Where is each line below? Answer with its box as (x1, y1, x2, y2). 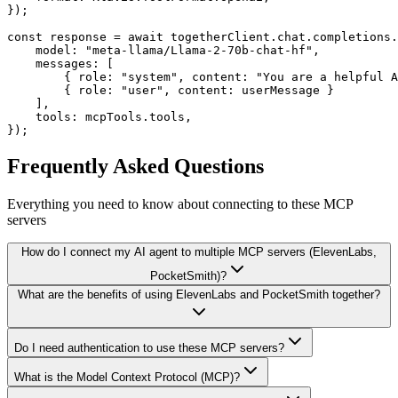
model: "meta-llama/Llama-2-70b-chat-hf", (7, 43, 320, 57)
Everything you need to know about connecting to (7, 195, 291, 211)
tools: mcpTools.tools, (7, 109, 192, 123)
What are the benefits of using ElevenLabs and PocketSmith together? (18, 287, 380, 301)
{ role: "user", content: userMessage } (7, 83, 334, 97)
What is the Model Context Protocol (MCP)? (14, 370, 240, 384)
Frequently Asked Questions (7, 154, 264, 178)
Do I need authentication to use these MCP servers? (14, 340, 284, 354)
